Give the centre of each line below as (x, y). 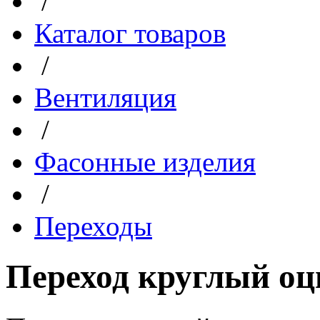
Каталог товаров (130, 33)
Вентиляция (105, 97)
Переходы (93, 226)
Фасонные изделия (145, 162)
